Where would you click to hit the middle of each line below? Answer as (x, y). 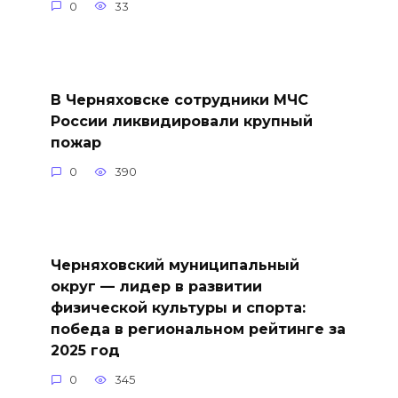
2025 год (85, 350)
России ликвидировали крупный (181, 121)
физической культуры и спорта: (178, 307)
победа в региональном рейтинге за (198, 329)
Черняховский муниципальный (175, 265)
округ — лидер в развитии (156, 286)
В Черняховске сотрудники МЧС (179, 99)
